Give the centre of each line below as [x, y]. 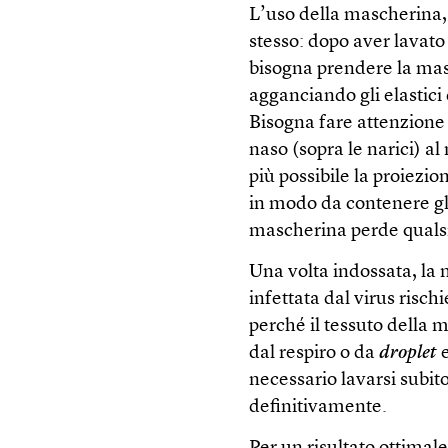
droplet [408, 354]
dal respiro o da [314, 354]
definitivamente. [318, 408]
